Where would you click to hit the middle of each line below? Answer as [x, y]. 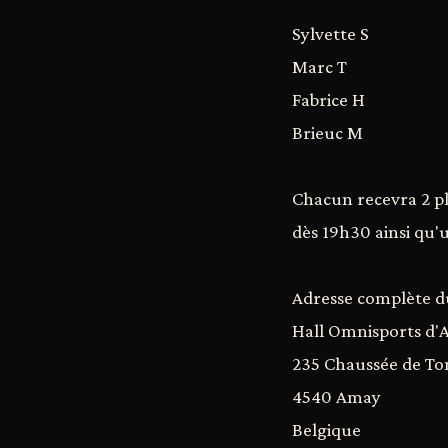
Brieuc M [327, 132]
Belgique [326, 429]
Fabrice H [328, 99]
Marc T [319, 66]
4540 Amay [336, 396]
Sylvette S [330, 33]
